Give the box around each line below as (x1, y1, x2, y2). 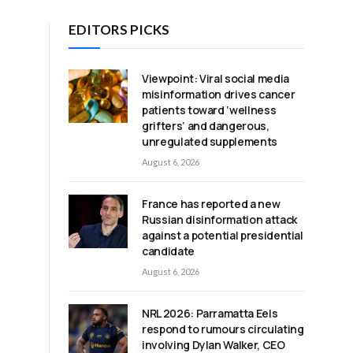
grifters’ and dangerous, (142, 117, 269, 133)
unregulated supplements (142, 133, 277, 149)
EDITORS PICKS (69, 20, 169, 38)
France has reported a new (142, 195, 281, 211)
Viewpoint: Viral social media (142, 70, 289, 86)
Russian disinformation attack (142, 211, 297, 227)
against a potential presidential (142, 227, 303, 243)
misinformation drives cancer (142, 86, 295, 102)
